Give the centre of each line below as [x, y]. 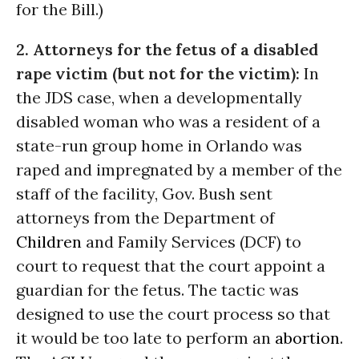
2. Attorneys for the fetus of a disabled [167, 49]
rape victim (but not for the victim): [160, 73]
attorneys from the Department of [145, 218]
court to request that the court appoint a [171, 266]
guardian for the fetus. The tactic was [157, 290]
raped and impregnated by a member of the [179, 169]
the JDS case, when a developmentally [159, 97]
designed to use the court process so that [173, 314]
